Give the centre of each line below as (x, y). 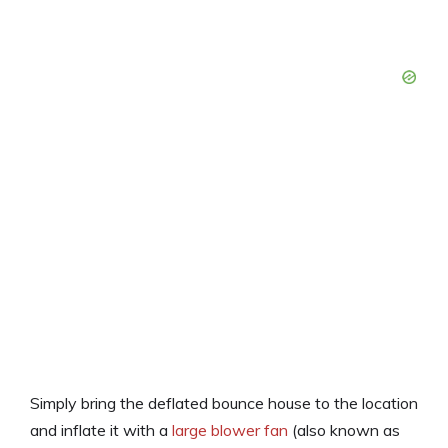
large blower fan (230, 430)
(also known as (344, 430)
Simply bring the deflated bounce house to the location (224, 403)
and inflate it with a (101, 430)
